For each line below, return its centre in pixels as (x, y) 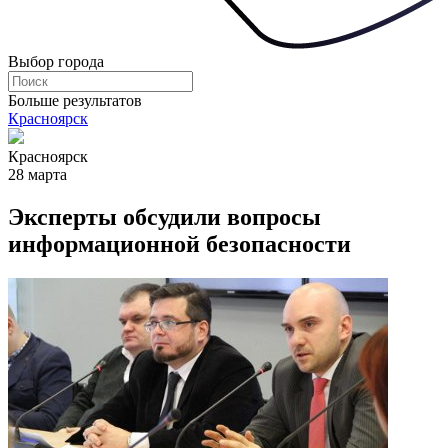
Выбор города (56, 61)
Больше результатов (75, 100)
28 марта (37, 174)
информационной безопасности (179, 243)
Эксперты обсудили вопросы (164, 216)
